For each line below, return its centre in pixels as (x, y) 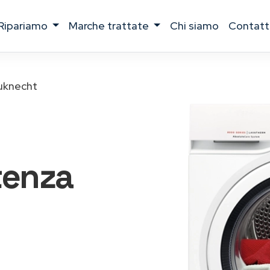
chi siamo (199, 26)
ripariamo (27, 26)
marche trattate (115, 26)
